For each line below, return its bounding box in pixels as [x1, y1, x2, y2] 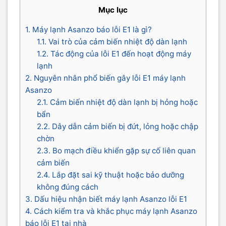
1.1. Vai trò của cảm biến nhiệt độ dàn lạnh [36, 36, 187, 46]
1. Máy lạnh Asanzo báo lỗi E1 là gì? [25, 24, 152, 34]
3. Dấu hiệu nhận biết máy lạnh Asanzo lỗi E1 [25, 194, 187, 204]
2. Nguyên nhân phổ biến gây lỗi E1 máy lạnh [25, 73, 186, 83]
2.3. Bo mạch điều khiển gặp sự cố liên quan [36, 145, 196, 155]
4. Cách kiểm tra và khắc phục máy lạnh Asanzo [25, 206, 197, 216]
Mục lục [98, 5, 128, 15]
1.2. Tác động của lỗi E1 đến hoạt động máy [36, 48, 191, 59]
